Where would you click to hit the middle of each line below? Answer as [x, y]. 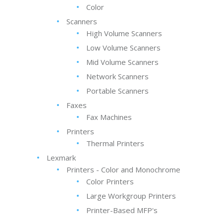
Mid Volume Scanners [122, 62]
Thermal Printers [115, 143]
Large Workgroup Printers [131, 196]
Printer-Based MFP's [122, 210]
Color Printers [110, 181]
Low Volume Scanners [123, 48]
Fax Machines [109, 117]
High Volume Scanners [124, 33]
